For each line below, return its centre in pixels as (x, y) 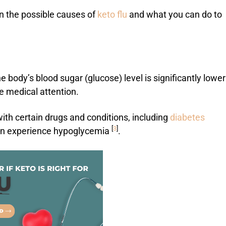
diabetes (186, 118)
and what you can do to (175, 15)
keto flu (111, 15)
